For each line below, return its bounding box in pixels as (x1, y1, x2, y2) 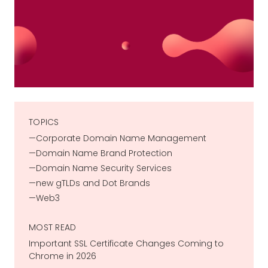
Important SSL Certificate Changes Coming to (29, 237, 224, 249)
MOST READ (29, 221, 77, 233)
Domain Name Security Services (36, 162, 172, 174)
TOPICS (29, 115, 59, 128)
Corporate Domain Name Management (36, 132, 206, 144)
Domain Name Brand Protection (36, 147, 172, 159)
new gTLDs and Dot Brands (36, 176, 150, 189)
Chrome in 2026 (29, 249, 96, 262)
